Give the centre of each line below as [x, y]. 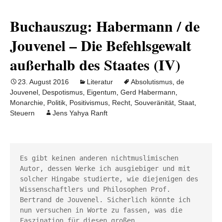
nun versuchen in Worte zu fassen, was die [101, 210]
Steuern [22, 113]
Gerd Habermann [148, 92]
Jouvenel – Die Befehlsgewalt [101, 45]
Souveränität [154, 103]
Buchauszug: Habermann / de [105, 26]
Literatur [100, 82]
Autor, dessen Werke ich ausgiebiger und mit [105, 168]
